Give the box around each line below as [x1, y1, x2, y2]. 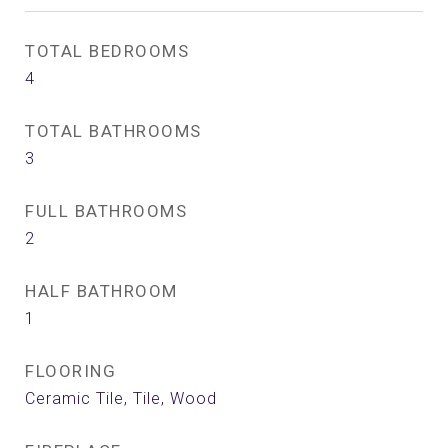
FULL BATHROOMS [25, 201, 187, 221]
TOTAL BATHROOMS [25, 121, 202, 141]
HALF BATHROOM [25, 281, 178, 301]
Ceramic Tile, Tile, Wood [25, 389, 217, 408]
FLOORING [25, 361, 116, 381]
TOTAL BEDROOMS [25, 41, 189, 61]
